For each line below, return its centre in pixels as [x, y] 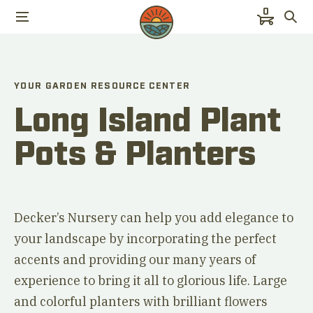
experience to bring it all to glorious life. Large [151, 281]
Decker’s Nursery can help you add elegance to [154, 218]
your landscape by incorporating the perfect [145, 239]
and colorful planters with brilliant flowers [141, 301]
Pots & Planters [135, 150]
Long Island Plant [148, 117]
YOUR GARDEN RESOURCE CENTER [102, 85]
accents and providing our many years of [135, 260]
